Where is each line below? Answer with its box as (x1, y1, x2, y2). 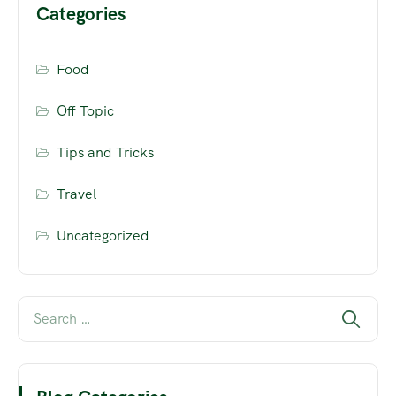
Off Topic (57, 102, 115, 121)
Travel (57, 185, 97, 204)
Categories (36, 2, 126, 27)
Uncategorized (57, 226, 150, 246)
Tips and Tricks (57, 143, 155, 163)
